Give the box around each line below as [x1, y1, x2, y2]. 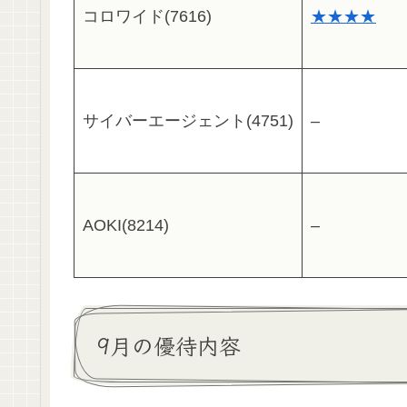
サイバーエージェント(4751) [83, 112, 293, 131]
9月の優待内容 [97, 328, 241, 361]
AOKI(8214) [83, 216, 169, 235]
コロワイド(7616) [83, 7, 212, 26]
